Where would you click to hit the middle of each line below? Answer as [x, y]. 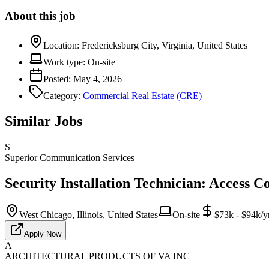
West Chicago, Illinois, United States [89, 214]
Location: [61, 45]
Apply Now [43, 234]
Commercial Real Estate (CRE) [142, 95]
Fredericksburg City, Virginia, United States [165, 45]
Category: [62, 95]
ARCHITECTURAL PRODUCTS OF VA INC [97, 256]
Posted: [57, 79]
